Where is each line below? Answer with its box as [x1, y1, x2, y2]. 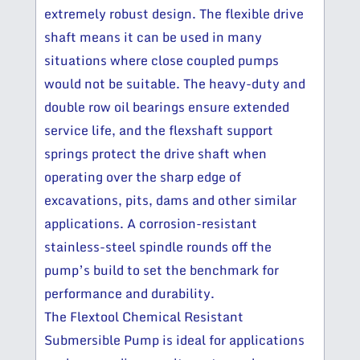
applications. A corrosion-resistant [44, 213, 257, 235]
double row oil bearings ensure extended [44, 96, 289, 118]
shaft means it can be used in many [44, 27, 262, 48]
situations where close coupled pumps [44, 50, 279, 72]
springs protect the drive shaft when [44, 143, 267, 165]
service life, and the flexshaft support [44, 120, 273, 141]
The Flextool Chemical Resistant [44, 306, 243, 328]
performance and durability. [44, 283, 215, 305]
